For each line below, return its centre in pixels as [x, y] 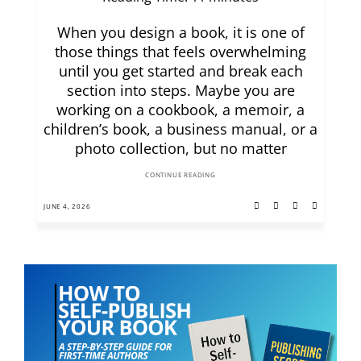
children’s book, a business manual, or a [180, 129]
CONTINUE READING [180, 175]
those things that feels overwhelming [180, 52]
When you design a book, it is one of [180, 33]
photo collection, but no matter [180, 149]
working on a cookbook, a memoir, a [180, 110]
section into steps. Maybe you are [180, 91]
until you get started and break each [180, 71]
